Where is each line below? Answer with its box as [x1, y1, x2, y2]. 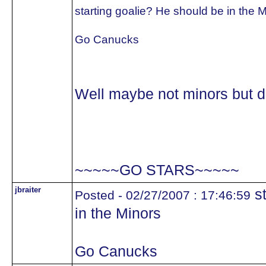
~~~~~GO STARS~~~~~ [75, 162, 239, 178]
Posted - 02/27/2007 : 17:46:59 [75, 188, 251, 202]
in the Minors [75, 205, 161, 221]
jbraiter [15, 185, 41, 194]
